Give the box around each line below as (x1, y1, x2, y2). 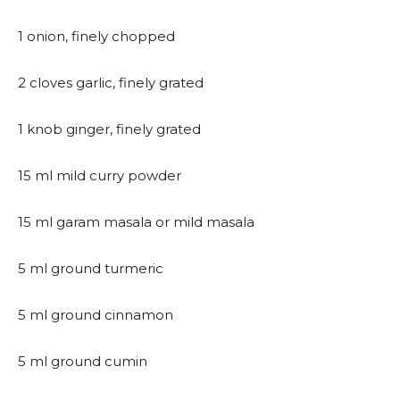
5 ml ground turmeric (18, 260, 163, 277)
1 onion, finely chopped (18, 28, 175, 45)
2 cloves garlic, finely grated (18, 74, 204, 91)
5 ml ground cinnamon (18, 306, 173, 323)
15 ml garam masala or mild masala (18, 213, 254, 230)
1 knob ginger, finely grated (18, 121, 201, 137)
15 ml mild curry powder (18, 167, 181, 184)
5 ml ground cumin (18, 353, 147, 370)
